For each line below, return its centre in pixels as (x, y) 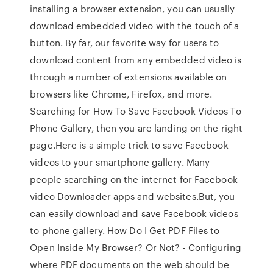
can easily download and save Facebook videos (134, 213)
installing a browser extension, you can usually (132, 9)
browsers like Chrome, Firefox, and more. (121, 94)
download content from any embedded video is (136, 60)
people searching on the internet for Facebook (134, 179)
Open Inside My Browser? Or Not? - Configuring (136, 247)
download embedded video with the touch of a (135, 26)
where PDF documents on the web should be (130, 264)
